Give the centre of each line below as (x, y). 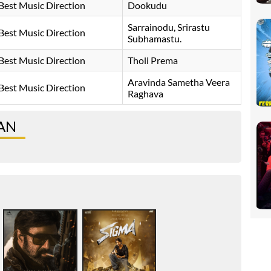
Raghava (145, 94)
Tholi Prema (153, 60)
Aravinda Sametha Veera (179, 82)
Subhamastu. (155, 39)
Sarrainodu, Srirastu (169, 27)
